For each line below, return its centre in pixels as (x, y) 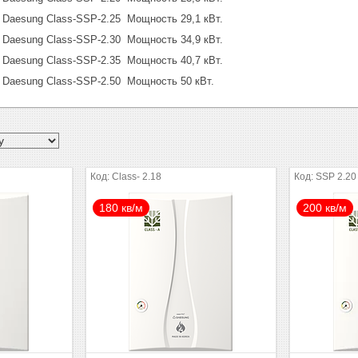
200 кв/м (325, 207)
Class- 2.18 (137, 176)
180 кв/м (121, 207)
